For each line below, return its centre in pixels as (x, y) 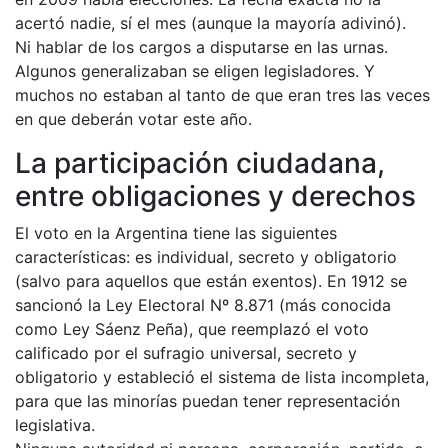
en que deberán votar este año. (133, 118)
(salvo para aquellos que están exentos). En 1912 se (211, 280)
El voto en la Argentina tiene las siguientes (176, 232)
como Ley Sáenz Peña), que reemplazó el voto (192, 328)
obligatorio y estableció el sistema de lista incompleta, (222, 376)
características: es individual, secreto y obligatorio (206, 256)
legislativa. (55, 424)
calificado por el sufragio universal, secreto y (186, 352)
